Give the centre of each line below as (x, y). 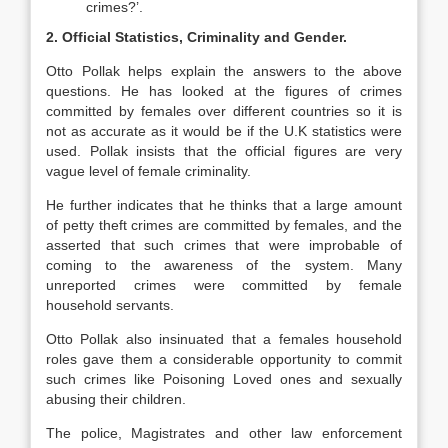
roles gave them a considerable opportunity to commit (224, 359)
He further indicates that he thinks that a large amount (224, 205)
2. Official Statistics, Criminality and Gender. (196, 37)
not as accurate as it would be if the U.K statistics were (224, 131)
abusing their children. (116, 399)
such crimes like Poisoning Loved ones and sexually (224, 379)
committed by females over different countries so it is (224, 111)
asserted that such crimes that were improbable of (224, 245)
